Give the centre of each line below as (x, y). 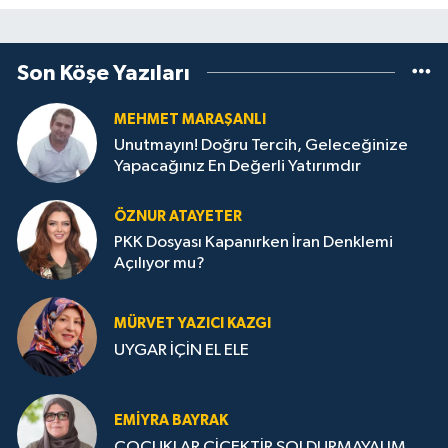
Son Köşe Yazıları (103, 72)
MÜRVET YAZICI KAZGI (192, 324)
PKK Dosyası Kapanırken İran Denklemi (253, 243)
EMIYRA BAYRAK (171, 421)
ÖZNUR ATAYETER (178, 216)
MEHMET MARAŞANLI (190, 119)
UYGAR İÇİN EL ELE (181, 350)
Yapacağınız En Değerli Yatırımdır (237, 167)
